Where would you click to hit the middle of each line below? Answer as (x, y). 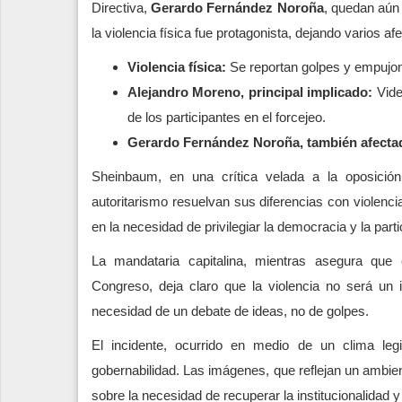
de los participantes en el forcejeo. (227, 117)
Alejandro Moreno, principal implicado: (250, 92)
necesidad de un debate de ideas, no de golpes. (230, 310)
